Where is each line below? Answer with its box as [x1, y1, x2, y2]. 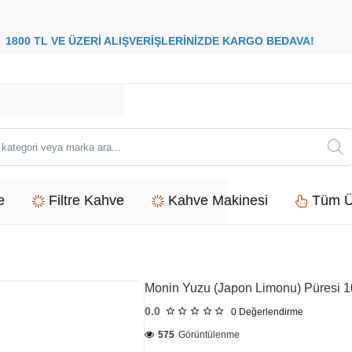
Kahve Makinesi [168, 192, 268, 208]
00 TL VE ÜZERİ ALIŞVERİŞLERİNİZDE [17, 35, 222, 47]
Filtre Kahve [49, 192, 124, 208]
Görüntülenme [178, 329, 240, 340]
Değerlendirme [238, 306, 303, 317]
